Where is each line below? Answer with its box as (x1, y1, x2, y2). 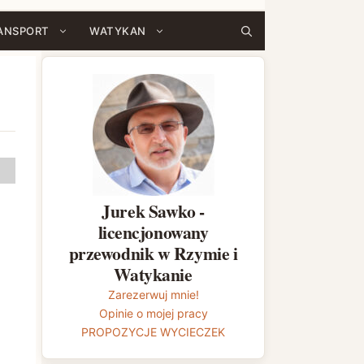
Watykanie (114, 262, 193, 287)
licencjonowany (97, 219, 209, 245)
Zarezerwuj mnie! (107, 288, 199, 301)
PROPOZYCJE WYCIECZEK (81, 325, 225, 339)
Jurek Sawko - (102, 198, 205, 223)
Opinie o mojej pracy (98, 306, 208, 320)
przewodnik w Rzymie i (68, 240, 238, 266)
